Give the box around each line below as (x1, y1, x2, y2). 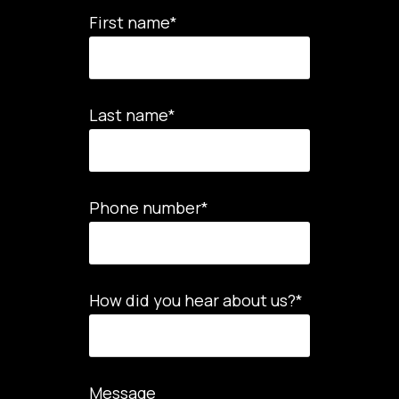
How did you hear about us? (89, 289, 296, 312)
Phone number (89, 197, 201, 219)
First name (89, 12, 170, 34)
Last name (89, 104, 168, 126)
